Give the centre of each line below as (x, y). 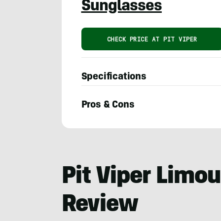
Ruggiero (79, 151)
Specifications (114, 77)
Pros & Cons (108, 105)
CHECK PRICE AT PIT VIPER (152, 39)
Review (100, 205)
